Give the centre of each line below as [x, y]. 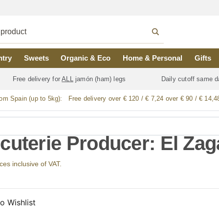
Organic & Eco [86, 58]
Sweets [36, 58]
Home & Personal [153, 58]
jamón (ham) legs [100, 79]
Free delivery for [36, 79]
